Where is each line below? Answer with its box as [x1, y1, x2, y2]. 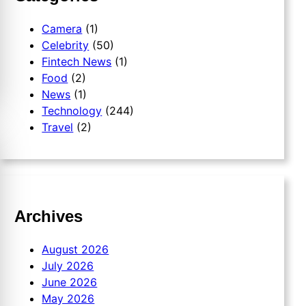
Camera [42, 21, 83, 36]
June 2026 [42, 275, 98, 289]
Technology [42, 103, 102, 117]
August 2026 [42, 242, 109, 256]
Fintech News [42, 54, 112, 68]
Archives [14, 206, 83, 225]
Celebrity [42, 38, 89, 52]
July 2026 [42, 258, 94, 273]
